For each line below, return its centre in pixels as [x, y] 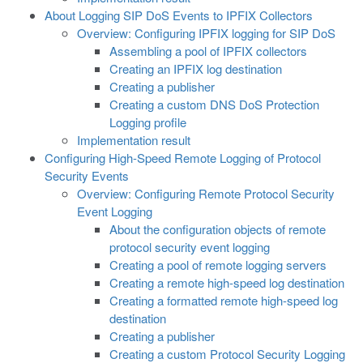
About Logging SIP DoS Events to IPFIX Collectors [179, 15]
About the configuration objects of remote [218, 229]
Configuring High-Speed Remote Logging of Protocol [183, 158]
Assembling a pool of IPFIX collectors [208, 51]
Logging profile [148, 122]
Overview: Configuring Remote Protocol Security [206, 193]
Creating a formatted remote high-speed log [224, 300]
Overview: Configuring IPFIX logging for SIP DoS [206, 33]
